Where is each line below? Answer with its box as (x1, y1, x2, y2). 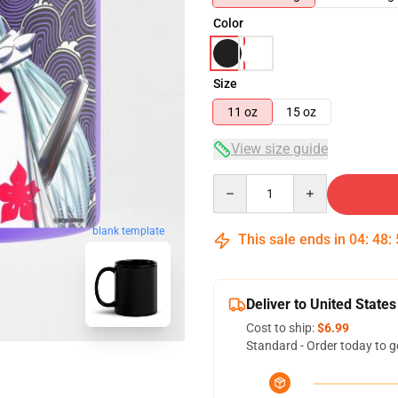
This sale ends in (235, 231, 349, 248)
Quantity (212, 175, 261, 189)
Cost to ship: (246, 321, 317, 335)
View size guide (231, 140, 328, 157)
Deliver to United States (246, 296, 396, 313)
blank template (92, 225, 164, 238)
